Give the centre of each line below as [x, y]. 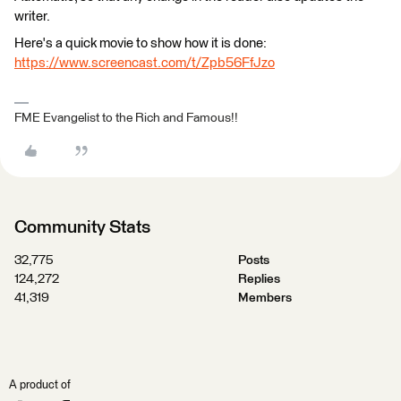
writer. [32, 17]
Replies [259, 279]
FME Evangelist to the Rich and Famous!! [126, 118]
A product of [40, 385]
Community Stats [82, 227]
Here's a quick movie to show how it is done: [141, 43]
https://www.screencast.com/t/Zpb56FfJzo [145, 63]
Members [264, 298]
